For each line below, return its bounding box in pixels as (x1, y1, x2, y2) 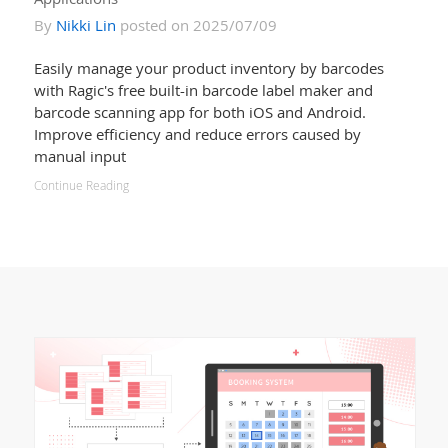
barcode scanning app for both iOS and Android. (33, 101, 366, 122)
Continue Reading (33, 176, 129, 194)
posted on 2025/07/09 (115, 14, 277, 35)
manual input (33, 145, 126, 166)
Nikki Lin (55, 14, 116, 35)
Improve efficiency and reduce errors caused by (33, 123, 361, 144)
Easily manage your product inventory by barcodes (33, 57, 384, 78)
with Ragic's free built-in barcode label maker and (33, 79, 373, 100)
